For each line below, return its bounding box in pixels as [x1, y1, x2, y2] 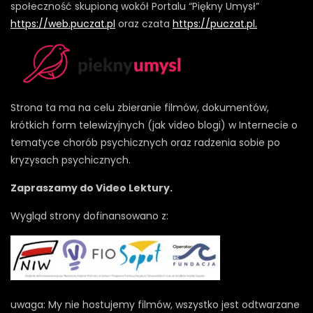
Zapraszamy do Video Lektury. [10, 180, 173, 195]
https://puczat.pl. [173, 16, 257, 31]
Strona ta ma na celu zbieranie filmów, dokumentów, [10, 100, 269, 115]
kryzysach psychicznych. [10, 152, 131, 167]
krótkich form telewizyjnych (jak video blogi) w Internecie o [10, 117, 298, 132]
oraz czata [115, 16, 173, 31]
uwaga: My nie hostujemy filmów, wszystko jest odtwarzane [10, 297, 300, 312]
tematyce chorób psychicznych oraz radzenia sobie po [10, 135, 280, 150]
